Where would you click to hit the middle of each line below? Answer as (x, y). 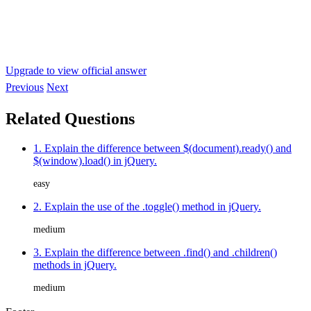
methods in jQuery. (75, 264)
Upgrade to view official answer (76, 70)
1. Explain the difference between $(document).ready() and (162, 148)
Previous (25, 87)
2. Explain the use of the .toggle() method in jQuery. (147, 206)
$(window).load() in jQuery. (95, 160)
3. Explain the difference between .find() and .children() (155, 252)
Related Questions (70, 118)
